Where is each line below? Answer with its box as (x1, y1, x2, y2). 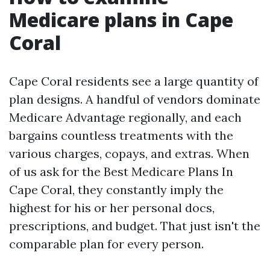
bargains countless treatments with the (9, 128, 233, 143)
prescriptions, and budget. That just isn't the (9, 218, 260, 233)
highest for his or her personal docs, (9, 200, 215, 215)
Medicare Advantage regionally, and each (9, 110, 242, 125)
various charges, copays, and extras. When (9, 146, 250, 161)
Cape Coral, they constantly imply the (9, 182, 224, 197)
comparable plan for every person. (9, 236, 204, 251)
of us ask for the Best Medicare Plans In (9, 164, 233, 179)
